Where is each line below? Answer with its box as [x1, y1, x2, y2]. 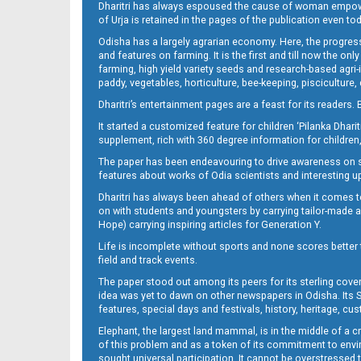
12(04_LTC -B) [118, 43, 180, 55]
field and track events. [98, 254, 197, 267]
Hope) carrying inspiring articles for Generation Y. [98, 218, 322, 231]
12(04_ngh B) [118, 200, 179, 212]
